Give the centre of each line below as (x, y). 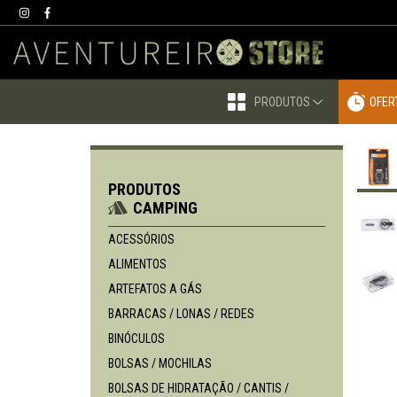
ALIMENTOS (137, 264)
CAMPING (165, 208)
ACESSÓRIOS (141, 239)
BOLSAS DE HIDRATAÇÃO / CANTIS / (198, 388)
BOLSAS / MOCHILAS (160, 363)
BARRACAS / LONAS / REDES (181, 314)
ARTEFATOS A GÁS (155, 289)
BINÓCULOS (136, 339)
